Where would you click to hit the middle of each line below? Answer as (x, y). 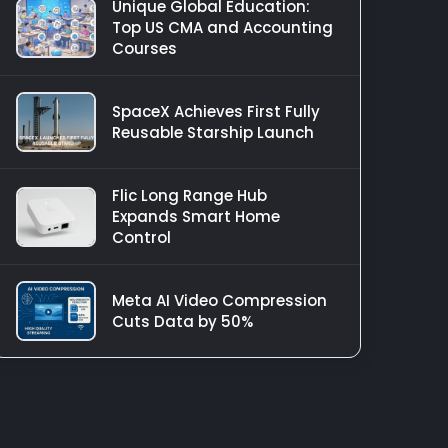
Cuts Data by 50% (182, 321)
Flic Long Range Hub (189, 195)
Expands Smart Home (196, 216)
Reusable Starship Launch (213, 132)
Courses (144, 48)
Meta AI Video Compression (219, 300)
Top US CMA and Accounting (222, 27)
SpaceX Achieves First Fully (216, 111)
